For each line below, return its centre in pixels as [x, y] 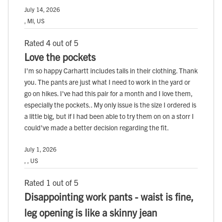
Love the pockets [60, 57]
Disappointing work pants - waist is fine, [109, 197]
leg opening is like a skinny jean [91, 213]
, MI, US [34, 21]
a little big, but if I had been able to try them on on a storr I [109, 116]
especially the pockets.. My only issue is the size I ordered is [110, 105]
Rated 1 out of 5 [51, 183]
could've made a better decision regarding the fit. [97, 128]
